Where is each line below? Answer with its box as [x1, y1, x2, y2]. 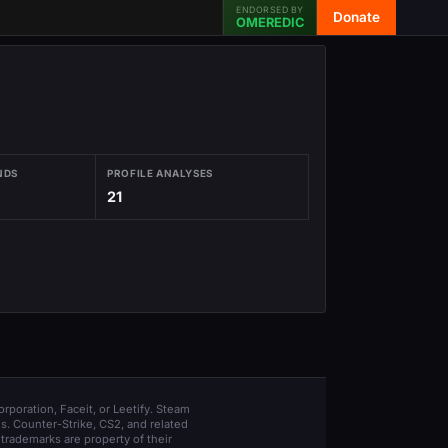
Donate [333, 9, 380, 25]
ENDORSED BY [236, 4, 304, 15]
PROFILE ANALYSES [107, 167, 213, 180]
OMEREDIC [236, 15, 304, 30]
